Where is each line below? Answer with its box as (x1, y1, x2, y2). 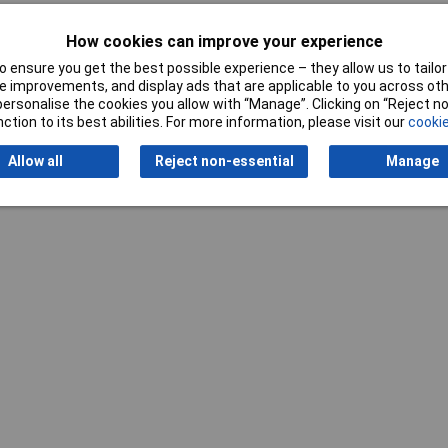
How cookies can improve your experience (65, 32, 383, 52)
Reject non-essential (154, 153, 294, 170)
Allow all (7, 153, 63, 170)
